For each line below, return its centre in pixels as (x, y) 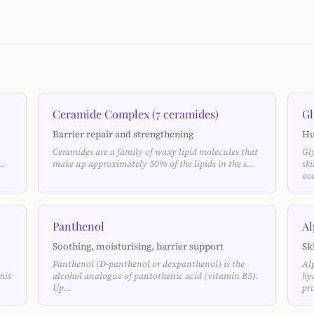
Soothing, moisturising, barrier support (138, 246)
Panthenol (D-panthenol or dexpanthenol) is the (149, 264)
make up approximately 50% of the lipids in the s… (153, 164)
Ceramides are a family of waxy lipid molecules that (155, 152)
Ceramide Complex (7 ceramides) (136, 114)
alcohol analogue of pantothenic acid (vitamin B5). (156, 276)
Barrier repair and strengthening (123, 134)
